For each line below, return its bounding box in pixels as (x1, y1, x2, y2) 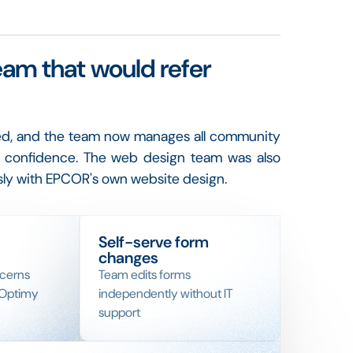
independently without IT (98, 285, 233, 302)
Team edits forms (98, 266, 191, 283)
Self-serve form (98, 232, 210, 252)
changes (98, 247, 159, 268)
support (98, 304, 141, 321)
